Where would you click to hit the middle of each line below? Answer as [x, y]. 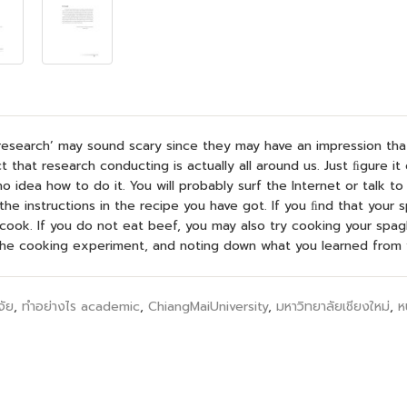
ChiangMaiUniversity [208, 307]
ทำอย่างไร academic [81, 307]
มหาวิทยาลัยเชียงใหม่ [333, 307]
